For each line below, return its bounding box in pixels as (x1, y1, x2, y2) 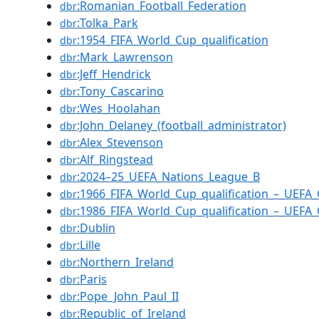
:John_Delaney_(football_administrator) (77, 117, 286, 133)
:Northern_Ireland (77, 254, 174, 270)
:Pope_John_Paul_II (77, 288, 179, 304)
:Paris (77, 271, 107, 287)
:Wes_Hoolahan (77, 100, 160, 116)
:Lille (77, 237, 100, 253)
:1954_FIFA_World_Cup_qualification (77, 32, 268, 48)
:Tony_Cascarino (77, 83, 164, 99)
